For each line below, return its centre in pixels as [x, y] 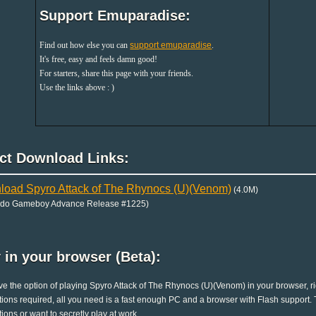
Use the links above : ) [77, 87]
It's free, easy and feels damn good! [99, 59]
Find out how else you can [85, 45]
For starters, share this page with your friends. [117, 73]
